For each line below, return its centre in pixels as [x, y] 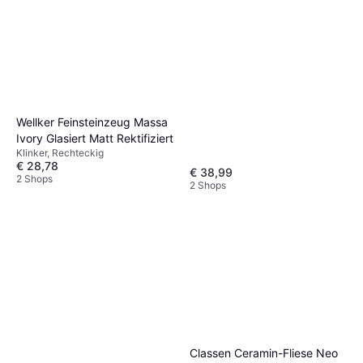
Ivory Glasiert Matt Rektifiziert [95, 138]
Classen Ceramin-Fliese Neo [264, 353]
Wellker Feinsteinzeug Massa [92, 122]
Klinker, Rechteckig [60, 152]
